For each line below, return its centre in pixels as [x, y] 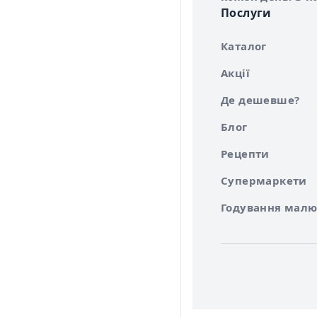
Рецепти [245, 154]
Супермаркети [264, 181]
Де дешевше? [260, 100]
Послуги [246, 13]
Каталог [244, 46]
